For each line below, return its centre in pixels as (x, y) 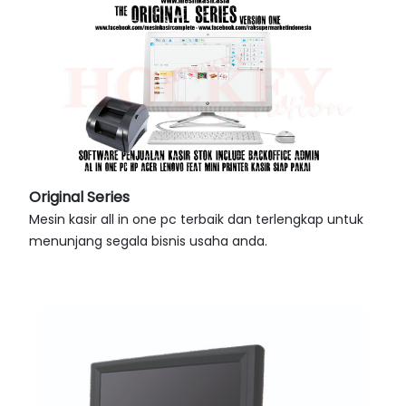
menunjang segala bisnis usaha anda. (148, 242)
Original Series (79, 198)
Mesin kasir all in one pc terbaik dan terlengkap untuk (196, 220)
